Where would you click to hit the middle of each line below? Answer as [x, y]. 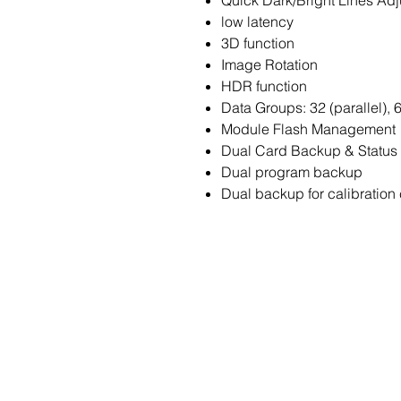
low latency [257, 21]
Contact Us [303, 330]
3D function [258, 43]
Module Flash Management [308, 129]
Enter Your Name [299, 376]
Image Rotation [269, 64]
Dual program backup [292, 172]
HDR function [264, 86]
